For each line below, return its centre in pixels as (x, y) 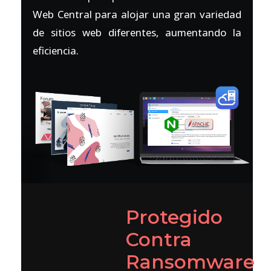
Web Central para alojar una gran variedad (137, 15)
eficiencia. (56, 51)
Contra (159, 240)
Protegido (175, 217)
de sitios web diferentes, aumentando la (137, 33)
